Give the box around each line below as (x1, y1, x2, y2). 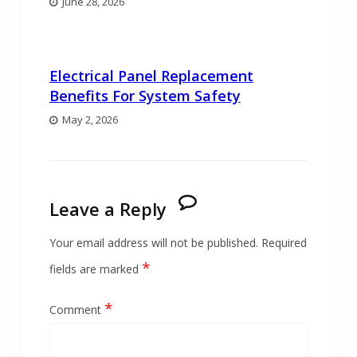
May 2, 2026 (61, 112, 118, 127)
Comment (49, 302, 104, 318)
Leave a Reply (49, 197, 167, 222)
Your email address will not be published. (49, 235, 258, 251)
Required (261, 235, 307, 251)
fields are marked (49, 261, 142, 277)
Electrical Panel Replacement (49, 66, 253, 86)
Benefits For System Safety (49, 86, 241, 106)
